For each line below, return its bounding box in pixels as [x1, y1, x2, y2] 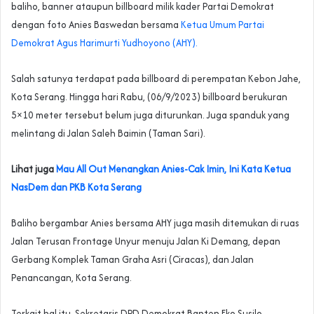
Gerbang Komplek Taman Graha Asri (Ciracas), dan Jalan [11, 252, 254, 266]
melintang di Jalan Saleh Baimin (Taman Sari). [11, 125, 205, 140]
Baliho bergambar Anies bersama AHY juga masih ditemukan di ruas [11, 215, 299, 230]
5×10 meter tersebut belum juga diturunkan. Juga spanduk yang [11, 107, 289, 122]
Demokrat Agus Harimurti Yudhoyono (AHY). [11, 35, 198, 50]
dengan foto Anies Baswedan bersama [11, 17, 181, 32]
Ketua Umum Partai [181, 17, 264, 32]
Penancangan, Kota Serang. [11, 270, 132, 285]
